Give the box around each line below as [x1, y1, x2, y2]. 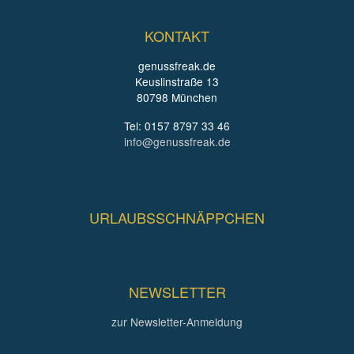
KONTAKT [145, 24, 209, 46]
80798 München [137, 88, 217, 105]
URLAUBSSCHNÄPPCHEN [89, 206, 265, 228]
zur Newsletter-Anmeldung [111, 314, 243, 330]
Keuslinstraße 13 [135, 73, 219, 89]
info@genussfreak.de [123, 133, 231, 149]
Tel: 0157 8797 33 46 [124, 117, 230, 134]
